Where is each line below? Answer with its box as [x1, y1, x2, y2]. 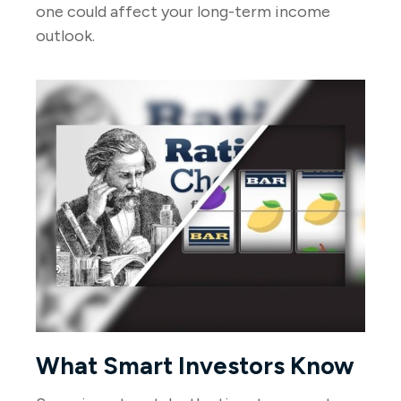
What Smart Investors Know [36, 351, 354, 381]
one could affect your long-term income [36, 2, 330, 22]
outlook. [36, 26, 95, 47]
